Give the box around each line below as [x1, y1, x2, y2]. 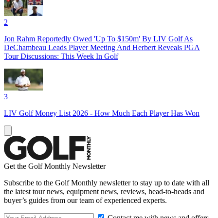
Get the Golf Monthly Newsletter [4, 162, 106, 170]
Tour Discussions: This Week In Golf [4, 52, 118, 60]
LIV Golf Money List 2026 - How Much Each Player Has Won [4, 109, 200, 117]
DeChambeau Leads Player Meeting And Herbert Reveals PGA [4, 43, 200, 52]
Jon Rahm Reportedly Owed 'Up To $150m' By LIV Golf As [4, 34, 193, 43]
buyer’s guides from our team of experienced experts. [4, 196, 167, 204]
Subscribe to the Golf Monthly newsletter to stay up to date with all [4, 178, 209, 187]
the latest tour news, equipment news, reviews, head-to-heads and [4, 187, 204, 196]
